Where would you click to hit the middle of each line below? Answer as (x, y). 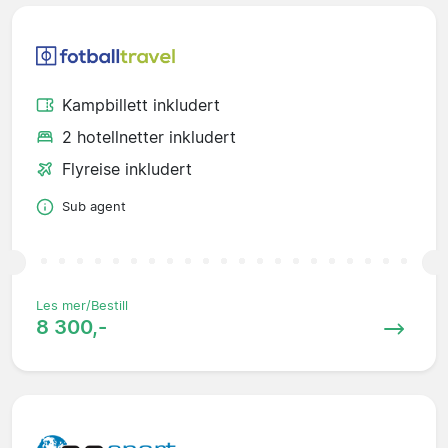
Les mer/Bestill (82, 306)
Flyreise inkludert (127, 169)
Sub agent (94, 207)
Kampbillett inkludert (141, 105)
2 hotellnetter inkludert (149, 137)
